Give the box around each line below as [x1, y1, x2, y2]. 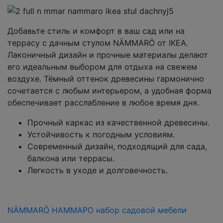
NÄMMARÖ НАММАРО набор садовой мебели [7, 205, 187, 215]
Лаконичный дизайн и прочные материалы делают [7, 49, 208, 60]
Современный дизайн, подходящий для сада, [27, 141, 207, 151]
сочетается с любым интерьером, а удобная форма [7, 85, 212, 96]
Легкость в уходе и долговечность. [27, 165, 168, 175]
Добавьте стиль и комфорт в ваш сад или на [7, 25, 185, 36]
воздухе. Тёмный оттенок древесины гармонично [7, 73, 204, 84]
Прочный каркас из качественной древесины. [27, 117, 210, 127]
